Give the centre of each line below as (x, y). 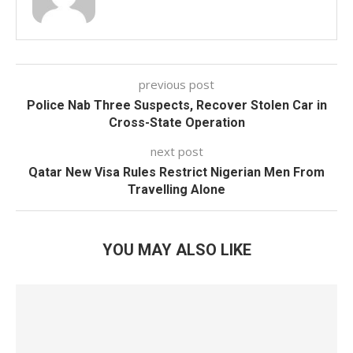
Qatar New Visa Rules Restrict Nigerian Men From (176, 172)
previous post (176, 84)
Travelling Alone (176, 190)
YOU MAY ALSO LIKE (176, 250)
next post (176, 151)
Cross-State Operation (176, 123)
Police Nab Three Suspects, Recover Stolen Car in (176, 105)
